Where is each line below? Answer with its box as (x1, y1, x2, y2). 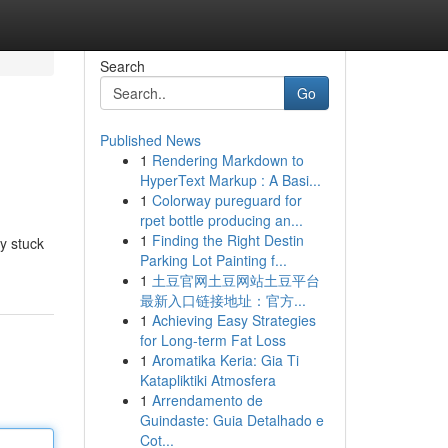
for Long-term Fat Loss (139, 330, 286, 350)
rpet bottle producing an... (139, 210, 303, 230)
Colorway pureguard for (151, 190, 302, 210)
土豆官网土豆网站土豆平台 (151, 270, 320, 290)
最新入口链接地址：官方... (139, 290, 306, 310)
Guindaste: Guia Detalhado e (139, 410, 324, 430)
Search (99, 56, 145, 76)
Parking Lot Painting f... (139, 250, 287, 270)
